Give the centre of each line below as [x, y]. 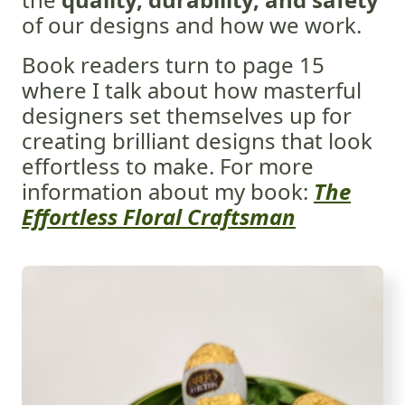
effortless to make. [121, 166]
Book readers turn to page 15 [173, 65]
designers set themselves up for [187, 116]
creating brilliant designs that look [197, 141]
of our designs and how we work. [192, 25]
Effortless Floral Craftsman [159, 217]
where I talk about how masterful [192, 90]
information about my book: [168, 192]
